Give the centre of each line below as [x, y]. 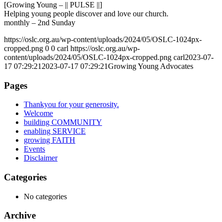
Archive [20, 216]
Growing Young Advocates [151, 66]
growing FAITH [50, 140]
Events [34, 149]
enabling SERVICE [55, 131]
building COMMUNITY [63, 122]
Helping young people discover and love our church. [86, 13]
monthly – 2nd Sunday [40, 22]
